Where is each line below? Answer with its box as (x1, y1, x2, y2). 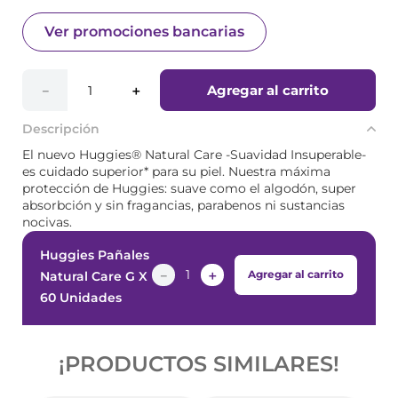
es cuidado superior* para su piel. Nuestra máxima (22, 163, 330, 179)
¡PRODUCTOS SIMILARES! (59, 351, 339, 377)
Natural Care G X (39, 268, 147, 284)
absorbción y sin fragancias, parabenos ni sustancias (22, 197, 345, 213)
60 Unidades (39, 290, 122, 306)
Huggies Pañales (39, 247, 149, 263)
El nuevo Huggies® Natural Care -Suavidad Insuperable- (22, 147, 366, 163)
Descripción (22, 121, 99, 137)
